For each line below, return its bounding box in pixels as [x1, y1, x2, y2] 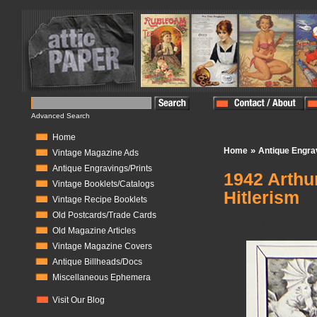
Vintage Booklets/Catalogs [52, 179, 154, 189]
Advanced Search [31, 112, 90, 120]
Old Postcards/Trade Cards [52, 210, 156, 220]
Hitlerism [224, 188, 299, 207]
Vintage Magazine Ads [52, 148, 139, 158]
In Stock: [224, 218, 259, 229]
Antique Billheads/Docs [52, 257, 142, 267]
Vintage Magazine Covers [52, 241, 152, 251]
